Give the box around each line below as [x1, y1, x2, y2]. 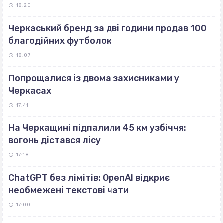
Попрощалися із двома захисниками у [8, 73, 179, 84]
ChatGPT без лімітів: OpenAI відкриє [8, 172, 170, 184]
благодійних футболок [8, 35, 111, 47]
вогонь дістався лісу [8, 135, 101, 146]
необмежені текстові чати [8, 185, 129, 196]
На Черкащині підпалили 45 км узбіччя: [8, 122, 186, 134]
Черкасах [8, 85, 51, 97]
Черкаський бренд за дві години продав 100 [8, 23, 207, 34]
